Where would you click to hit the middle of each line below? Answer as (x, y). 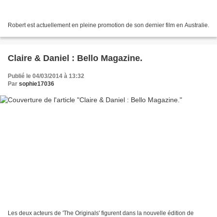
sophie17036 (37, 84)
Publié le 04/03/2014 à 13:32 (46, 76)
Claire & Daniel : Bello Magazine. (75, 58)
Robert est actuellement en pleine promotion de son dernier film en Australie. (108, 25)
